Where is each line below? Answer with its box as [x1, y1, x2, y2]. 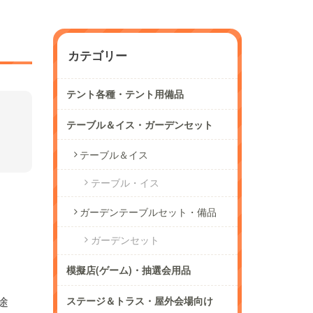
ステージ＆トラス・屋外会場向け [66, 293, 213, 307]
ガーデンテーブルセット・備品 [80, 205, 217, 219]
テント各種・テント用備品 [66, 87, 184, 101]
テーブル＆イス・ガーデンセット [66, 117, 213, 131]
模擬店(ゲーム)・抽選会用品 [66, 263, 191, 277]
